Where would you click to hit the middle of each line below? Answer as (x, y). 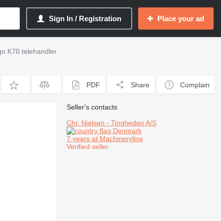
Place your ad (181, 18)
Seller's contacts (92, 107)
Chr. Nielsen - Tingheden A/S (112, 123)
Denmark (127, 131)
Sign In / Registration (85, 18)
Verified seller (88, 147)
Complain (195, 85)
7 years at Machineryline (105, 139)
